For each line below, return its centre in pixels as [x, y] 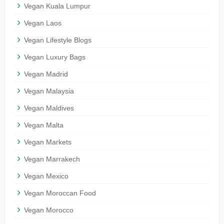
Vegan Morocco [48, 210]
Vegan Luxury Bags [54, 57]
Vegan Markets [47, 142]
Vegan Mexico [46, 176]
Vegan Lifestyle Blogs [57, 40]
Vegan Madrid [46, 74]
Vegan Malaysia [49, 91]
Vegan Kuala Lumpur [57, 6]
